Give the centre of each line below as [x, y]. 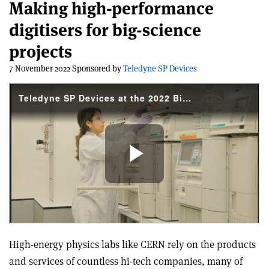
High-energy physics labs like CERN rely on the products [132, 245]
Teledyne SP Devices [160, 68]
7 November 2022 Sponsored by [66, 68]
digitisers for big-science [105, 30]
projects [41, 52]
